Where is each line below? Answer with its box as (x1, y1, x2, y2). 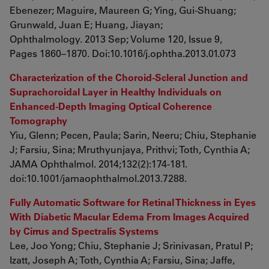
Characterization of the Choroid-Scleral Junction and (10, 71, 248, 83)
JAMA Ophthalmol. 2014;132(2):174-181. (10, 157, 187, 170)
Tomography (10, 114, 67, 127)
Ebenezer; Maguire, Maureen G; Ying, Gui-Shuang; (10, 4, 236, 16)
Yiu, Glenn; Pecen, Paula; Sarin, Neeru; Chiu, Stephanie (10, 128, 256, 141)
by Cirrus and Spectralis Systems (10, 225, 159, 237)
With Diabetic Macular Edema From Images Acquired (10, 210, 249, 223)
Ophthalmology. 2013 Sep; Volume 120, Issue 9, (10, 32, 222, 45)
